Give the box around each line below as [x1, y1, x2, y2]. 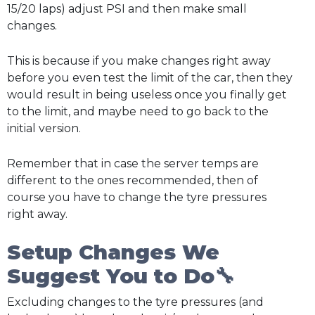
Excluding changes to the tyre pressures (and [7, 295, 264, 309]
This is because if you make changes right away [7, 54, 271, 68]
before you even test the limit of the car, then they [7, 71, 292, 85]
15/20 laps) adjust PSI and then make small [7, 2, 247, 16]
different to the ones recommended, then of [7, 173, 258, 187]
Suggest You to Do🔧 [7, 264, 235, 289]
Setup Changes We [7, 240, 219, 265]
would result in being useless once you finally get [7, 88, 287, 102]
